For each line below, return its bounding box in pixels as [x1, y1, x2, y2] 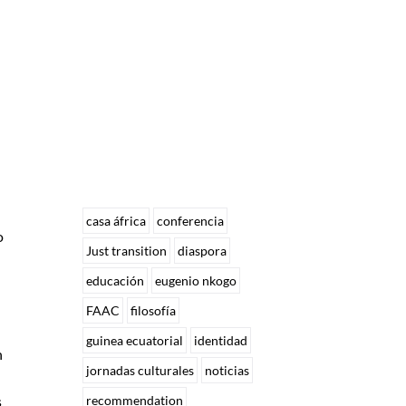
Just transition [86, 243, 168, 259]
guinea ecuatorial [86, 333, 184, 349]
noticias [205, 362, 250, 379]
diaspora [178, 243, 227, 259]
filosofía [130, 303, 177, 319]
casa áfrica [86, 213, 147, 229]
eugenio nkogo [155, 273, 237, 289]
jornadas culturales [86, 362, 195, 379]
